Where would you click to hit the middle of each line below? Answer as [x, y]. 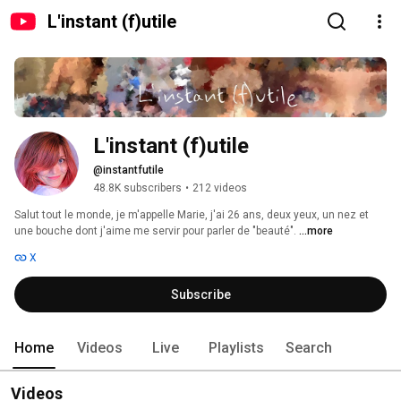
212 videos [220, 188]
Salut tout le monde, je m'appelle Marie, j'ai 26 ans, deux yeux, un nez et [192, 215]
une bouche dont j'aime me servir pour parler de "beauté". [157, 231]
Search [309, 348]
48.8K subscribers [137, 188]
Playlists [236, 348]
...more [316, 231]
